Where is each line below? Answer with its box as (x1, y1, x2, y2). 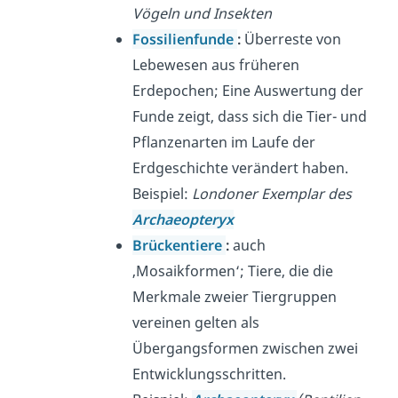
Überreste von (241, 29, 342, 50)
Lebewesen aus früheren (132, 55, 300, 76)
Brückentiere (132, 235, 227, 256)
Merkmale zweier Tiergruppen (132, 287, 338, 307)
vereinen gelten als (132, 313, 260, 333)
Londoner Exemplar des (192, 184, 353, 204)
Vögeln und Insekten (132, 4, 273, 24)
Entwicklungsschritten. (132, 364, 287, 385)
